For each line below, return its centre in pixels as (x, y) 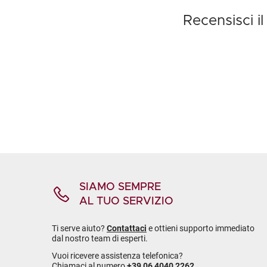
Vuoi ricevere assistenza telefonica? (117, 256)
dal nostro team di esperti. (100, 238)
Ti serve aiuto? (79, 228)
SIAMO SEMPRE (120, 187)
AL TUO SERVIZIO (126, 201)
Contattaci (127, 228)
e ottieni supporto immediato (201, 228)
